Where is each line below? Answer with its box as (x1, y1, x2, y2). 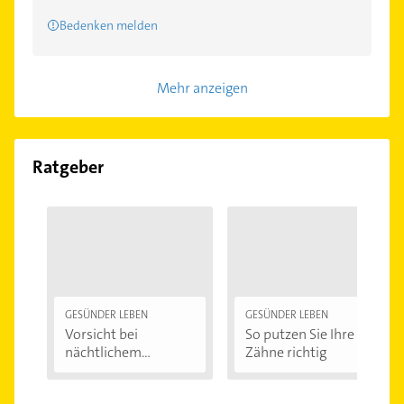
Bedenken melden (60, 17, 158, 34)
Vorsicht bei (65, 325, 138, 344)
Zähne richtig (245, 343, 326, 363)
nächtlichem (65, 343, 142, 363)
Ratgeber (32, 155, 104, 179)
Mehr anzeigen (156, 78, 248, 98)
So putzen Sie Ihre (245, 325, 354, 344)
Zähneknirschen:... (65, 361, 177, 381)
